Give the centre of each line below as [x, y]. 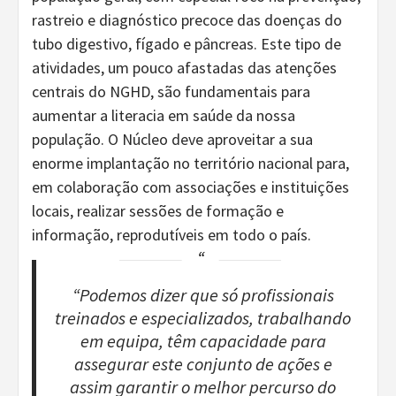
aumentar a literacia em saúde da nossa [164, 115]
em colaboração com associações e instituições [190, 187]
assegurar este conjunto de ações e [203, 364]
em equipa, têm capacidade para [203, 341]
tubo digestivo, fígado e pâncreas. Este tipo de [187, 43]
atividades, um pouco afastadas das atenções [184, 67]
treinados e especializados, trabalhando [203, 318]
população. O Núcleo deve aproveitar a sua [172, 139]
